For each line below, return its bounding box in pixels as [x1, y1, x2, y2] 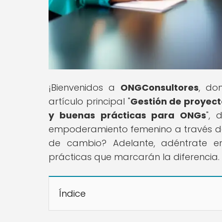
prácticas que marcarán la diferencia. [49, 150, 220, 163]
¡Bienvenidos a [49, 81, 120, 94]
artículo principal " [49, 95, 130, 108]
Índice [59, 187, 86, 200]
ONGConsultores [120, 81, 199, 94]
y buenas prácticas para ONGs [49, 109, 207, 121]
